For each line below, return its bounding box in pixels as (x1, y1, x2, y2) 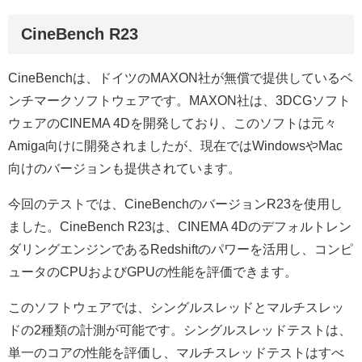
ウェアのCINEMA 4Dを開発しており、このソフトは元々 (8, 116, 337, 131)
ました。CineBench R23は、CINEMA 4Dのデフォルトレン (8, 220, 351, 234)
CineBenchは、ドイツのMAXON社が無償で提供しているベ (8, 71, 353, 86)
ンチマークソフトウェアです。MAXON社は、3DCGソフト (8, 94, 351, 108)
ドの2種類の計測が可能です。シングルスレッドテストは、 (8, 323, 351, 338)
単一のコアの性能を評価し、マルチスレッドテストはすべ (8, 346, 344, 360)
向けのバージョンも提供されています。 (8, 162, 241, 176)
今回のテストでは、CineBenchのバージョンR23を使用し (8, 197, 343, 212)
